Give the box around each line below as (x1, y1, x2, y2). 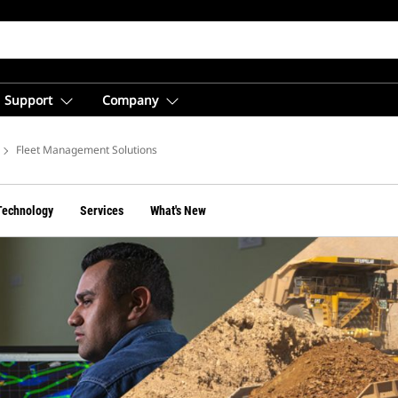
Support (4, 92, 52, 108)
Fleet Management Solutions (16, 142, 157, 157)
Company (102, 92, 158, 108)
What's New (150, 203, 206, 218)
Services (80, 203, 123, 218)
